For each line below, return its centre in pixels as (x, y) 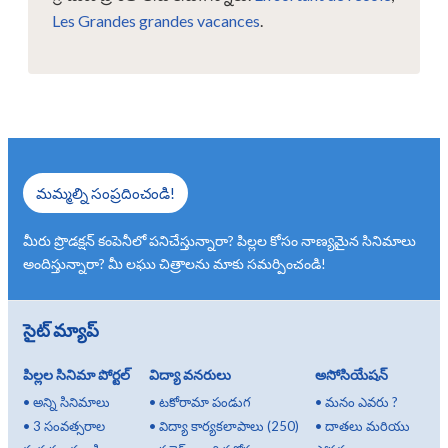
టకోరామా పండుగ (204, 401)
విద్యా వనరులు (189, 374)
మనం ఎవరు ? (362, 401)
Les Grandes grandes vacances (156, 20)
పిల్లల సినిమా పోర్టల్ (76, 374)
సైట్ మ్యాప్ (61, 329)
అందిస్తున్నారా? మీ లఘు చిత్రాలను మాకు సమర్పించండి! (174, 263)
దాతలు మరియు (368, 425)
